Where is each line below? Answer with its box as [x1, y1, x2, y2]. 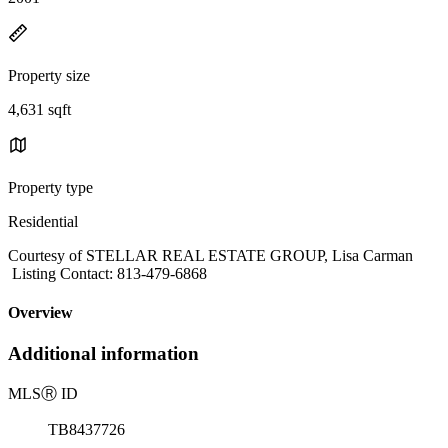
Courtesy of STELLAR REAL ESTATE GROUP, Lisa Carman [8, 246, 413, 264]
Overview [8, 304, 73, 322]
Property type [8, 178, 93, 196]
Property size [8, 66, 90, 84]
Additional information [8, 343, 199, 365]
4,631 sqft [8, 100, 71, 118]
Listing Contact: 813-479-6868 [8, 264, 207, 282]
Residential [8, 212, 78, 230]
